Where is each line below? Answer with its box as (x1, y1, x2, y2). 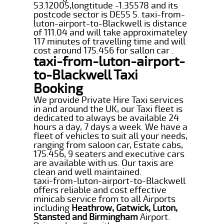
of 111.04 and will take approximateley (33, 26, 188, 38)
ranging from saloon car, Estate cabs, (33, 139, 183, 150)
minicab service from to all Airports (33, 193, 176, 204)
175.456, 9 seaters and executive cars (33, 148, 185, 159)
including (33, 202, 72, 213)
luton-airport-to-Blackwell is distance (33, 17, 187, 29)
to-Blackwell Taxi (33, 66, 138, 83)
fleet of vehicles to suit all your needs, (33, 130, 188, 141)
